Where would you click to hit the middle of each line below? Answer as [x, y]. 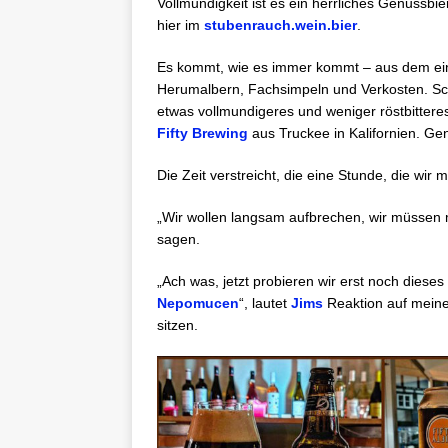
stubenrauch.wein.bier [280, 25]
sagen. [178, 239]
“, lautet [265, 303]
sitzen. [177, 325]
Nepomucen [198, 303]
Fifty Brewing [202, 133]
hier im [180, 25]
